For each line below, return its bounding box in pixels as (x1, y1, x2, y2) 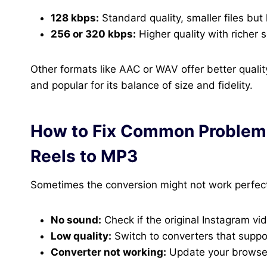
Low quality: (51, 230, 111, 243)
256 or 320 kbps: (51, 28, 136, 41)
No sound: (51, 214, 101, 226)
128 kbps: (51, 12, 99, 24)
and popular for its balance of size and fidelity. (30, 79, 253, 92)
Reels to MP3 (30, 146, 138, 167)
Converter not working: (51, 246, 166, 259)
